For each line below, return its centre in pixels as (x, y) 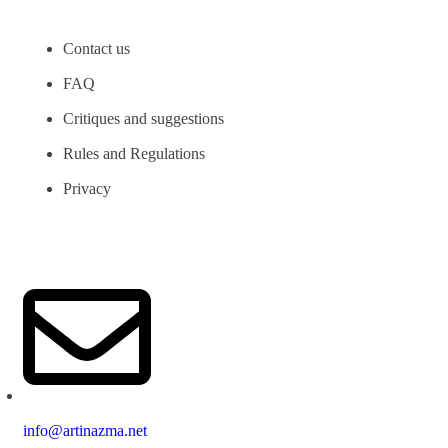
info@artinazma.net (85, 430)
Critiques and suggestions (143, 118)
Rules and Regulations (134, 153)
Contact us (96, 48)
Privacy (87, 188)
